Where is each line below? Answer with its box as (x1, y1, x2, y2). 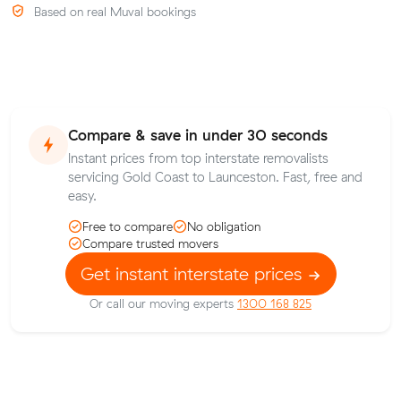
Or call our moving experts (90, 295, 237, 311)
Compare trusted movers (82, 235, 218, 251)
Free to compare (82, 218, 173, 234)
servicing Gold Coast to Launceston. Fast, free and (68, 169, 363, 186)
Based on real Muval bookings (30, 4, 196, 20)
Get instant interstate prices (80, 261, 307, 285)
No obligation (187, 218, 260, 234)
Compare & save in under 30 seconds (68, 124, 328, 144)
